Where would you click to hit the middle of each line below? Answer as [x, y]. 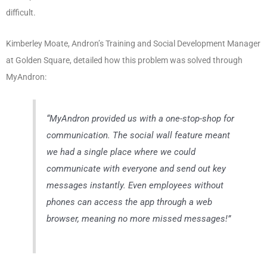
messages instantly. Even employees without [135, 185]
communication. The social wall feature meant [139, 135]
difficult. [21, 12]
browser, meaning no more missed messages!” [139, 218]
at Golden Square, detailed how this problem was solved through [124, 60]
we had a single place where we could [121, 152]
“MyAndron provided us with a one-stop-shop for [141, 118]
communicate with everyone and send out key [136, 168]
